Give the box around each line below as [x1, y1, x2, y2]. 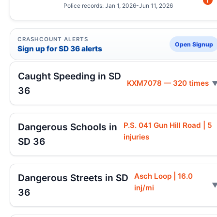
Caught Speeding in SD [18, 70, 121, 82]
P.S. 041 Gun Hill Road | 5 [123, 121, 212, 130]
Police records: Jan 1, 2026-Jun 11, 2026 [63, 2, 173, 10]
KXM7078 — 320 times [127, 78, 209, 88]
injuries [123, 132, 149, 142]
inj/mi [134, 183, 154, 193]
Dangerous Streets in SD [18, 172, 128, 184]
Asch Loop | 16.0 [134, 171, 193, 181]
